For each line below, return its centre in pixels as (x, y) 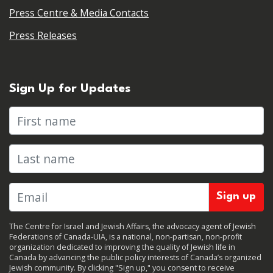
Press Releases (43, 35)
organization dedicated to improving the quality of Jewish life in (122, 247)
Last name (37, 154)
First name (38, 115)
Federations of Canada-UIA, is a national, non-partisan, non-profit (126, 236)
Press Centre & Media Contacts (79, 13)
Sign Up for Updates (70, 89)
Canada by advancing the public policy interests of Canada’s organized (135, 257)
